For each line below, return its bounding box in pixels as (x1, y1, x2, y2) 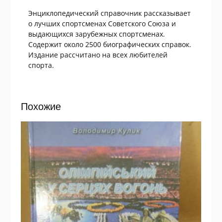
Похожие (20, 101, 61, 112)
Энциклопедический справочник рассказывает (28, 8, 191, 18)
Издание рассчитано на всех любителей (28, 50, 167, 60)
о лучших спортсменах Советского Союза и (28, 19, 176, 29)
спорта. (28, 60, 54, 70)
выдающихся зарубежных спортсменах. (28, 29, 165, 39)
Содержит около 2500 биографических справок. (28, 40, 191, 50)
